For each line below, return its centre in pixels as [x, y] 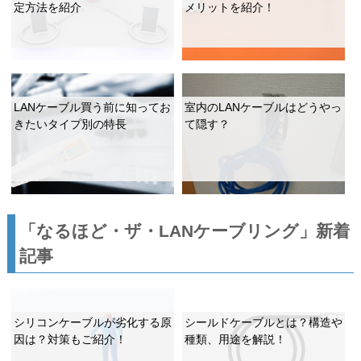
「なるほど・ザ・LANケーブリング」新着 [184, 230]
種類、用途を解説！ [236, 340]
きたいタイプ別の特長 [70, 124]
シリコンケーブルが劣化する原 [92, 323]
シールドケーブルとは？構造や [264, 323]
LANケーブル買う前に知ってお [92, 108]
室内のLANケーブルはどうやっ [263, 108]
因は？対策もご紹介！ [70, 340]
